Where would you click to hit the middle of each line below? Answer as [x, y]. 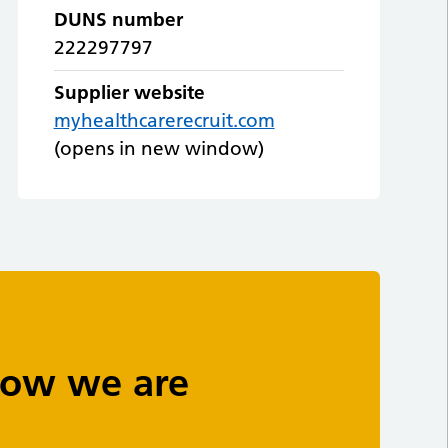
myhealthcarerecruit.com [164, 121]
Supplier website [129, 93]
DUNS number [118, 20]
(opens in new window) [158, 149]
